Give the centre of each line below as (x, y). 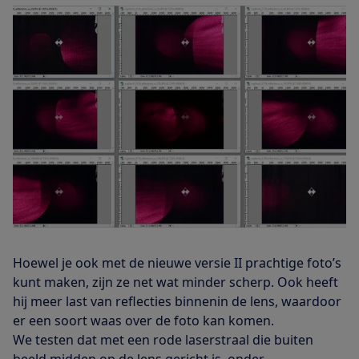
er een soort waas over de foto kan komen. (143, 320)
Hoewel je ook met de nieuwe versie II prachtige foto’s (177, 262)
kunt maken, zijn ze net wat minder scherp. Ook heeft (175, 282)
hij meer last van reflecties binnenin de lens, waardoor (177, 301)
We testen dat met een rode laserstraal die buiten (163, 339)
